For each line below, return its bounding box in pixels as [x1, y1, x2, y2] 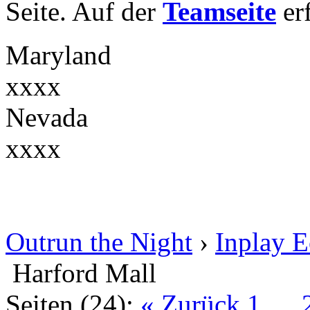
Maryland [6, 40, 111, 70]
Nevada [6, 102, 88, 132]
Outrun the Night [6, 227, 192, 257]
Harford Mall [12, 258, 156, 288]
